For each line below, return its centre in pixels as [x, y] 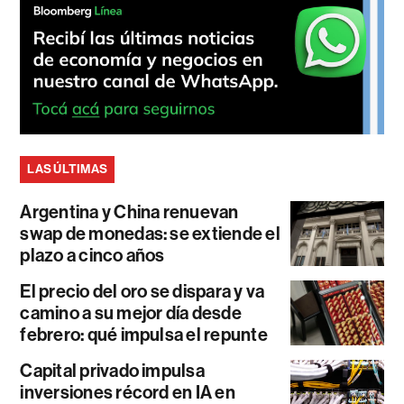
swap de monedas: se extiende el [150, 234]
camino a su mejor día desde [131, 313]
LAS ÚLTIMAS [68, 170]
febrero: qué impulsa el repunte [144, 335]
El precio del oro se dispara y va [142, 292]
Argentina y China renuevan [129, 212]
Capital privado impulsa [112, 371]
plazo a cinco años [92, 256]
